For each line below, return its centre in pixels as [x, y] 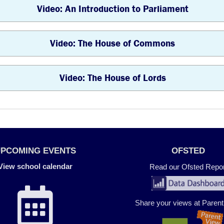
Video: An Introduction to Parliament [112, 9]
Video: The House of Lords [112, 78]
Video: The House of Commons [112, 43]
